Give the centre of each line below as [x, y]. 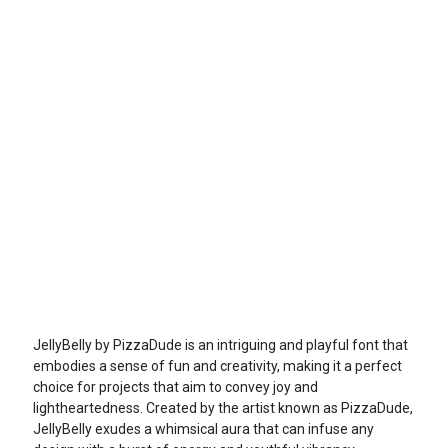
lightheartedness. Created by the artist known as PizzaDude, [222, 408]
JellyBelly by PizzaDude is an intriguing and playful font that [220, 345]
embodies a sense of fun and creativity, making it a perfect [217, 366]
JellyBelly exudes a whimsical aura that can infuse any [203, 429]
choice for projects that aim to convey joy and [175, 387]
